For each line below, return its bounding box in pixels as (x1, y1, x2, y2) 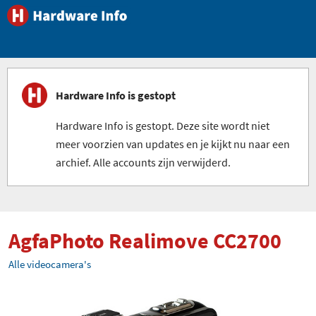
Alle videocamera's (8, 257, 91, 271)
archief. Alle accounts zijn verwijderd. (56, 155, 231, 169)
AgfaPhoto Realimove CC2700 (8, 227, 281, 254)
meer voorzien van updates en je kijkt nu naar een (56, 137, 290, 151)
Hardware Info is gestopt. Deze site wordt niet (56, 119, 269, 133)
